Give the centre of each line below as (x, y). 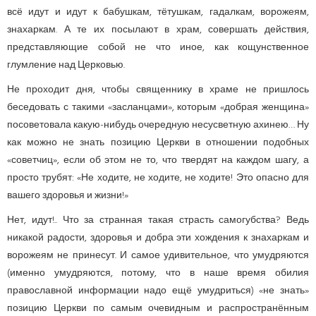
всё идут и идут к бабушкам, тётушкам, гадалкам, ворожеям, (158, 12)
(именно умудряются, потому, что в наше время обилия (158, 273)
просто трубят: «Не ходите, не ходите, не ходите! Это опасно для (158, 178)
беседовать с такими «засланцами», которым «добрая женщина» (158, 107)
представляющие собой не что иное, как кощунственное (158, 47)
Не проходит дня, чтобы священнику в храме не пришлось (158, 90)
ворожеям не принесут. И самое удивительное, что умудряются (158, 255)
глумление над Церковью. (66, 65)
